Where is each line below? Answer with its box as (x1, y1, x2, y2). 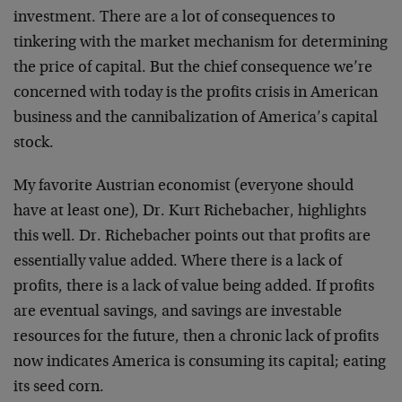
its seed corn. (13, 380, 104, 396)
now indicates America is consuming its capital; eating (13, 354, 386, 371)
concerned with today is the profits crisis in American (13, 85, 378, 101)
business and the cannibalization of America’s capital (13, 110, 378, 127)
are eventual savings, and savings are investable (13, 304, 342, 320)
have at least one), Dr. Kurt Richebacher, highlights (13, 204, 366, 220)
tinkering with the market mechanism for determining (13, 35, 388, 51)
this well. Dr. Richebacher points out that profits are (13, 229, 371, 245)
